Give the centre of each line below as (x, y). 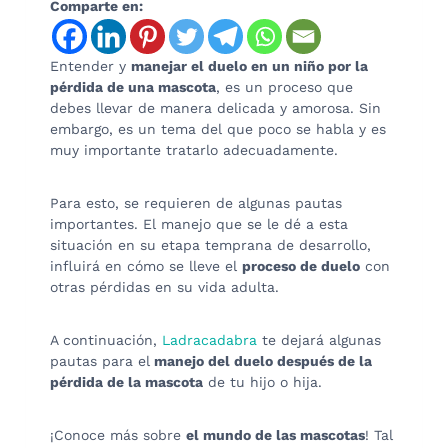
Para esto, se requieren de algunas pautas (196, 202)
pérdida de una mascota (133, 86)
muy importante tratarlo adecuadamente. (194, 149)
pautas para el (100, 360)
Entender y (90, 65)
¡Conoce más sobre (118, 434)
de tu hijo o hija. (265, 381)
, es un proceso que (284, 86)
